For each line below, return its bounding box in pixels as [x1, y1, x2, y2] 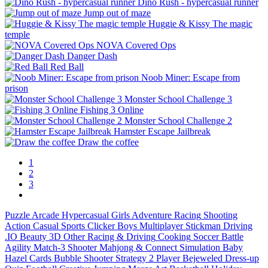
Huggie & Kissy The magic [148, 18, 252, 29]
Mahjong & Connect [99, 242, 177, 252]
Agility [5, 242, 31, 252]
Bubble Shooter [54, 252, 113, 263]
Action [5, 220, 31, 231]
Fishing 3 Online [80, 104, 144, 115]
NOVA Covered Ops [96, 39, 176, 50]
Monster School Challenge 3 [124, 93, 232, 104]
